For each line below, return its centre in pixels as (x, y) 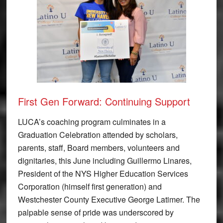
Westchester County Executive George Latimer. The (109, 199)
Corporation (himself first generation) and (90, 186)
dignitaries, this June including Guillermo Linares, (105, 160)
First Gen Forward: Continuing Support (104, 101)
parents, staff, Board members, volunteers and (99, 147)
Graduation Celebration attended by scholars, (98, 134)
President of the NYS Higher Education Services (103, 173)
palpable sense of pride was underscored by (96, 212)
